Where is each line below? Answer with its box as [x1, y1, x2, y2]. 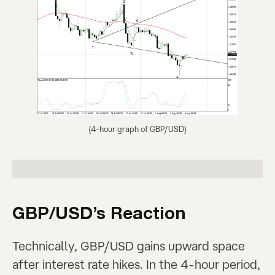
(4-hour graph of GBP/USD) [88, 125, 187, 134]
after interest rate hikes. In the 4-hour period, [12, 257, 260, 272]
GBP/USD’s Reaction [12, 207, 185, 223]
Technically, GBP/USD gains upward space [12, 239, 245, 254]
